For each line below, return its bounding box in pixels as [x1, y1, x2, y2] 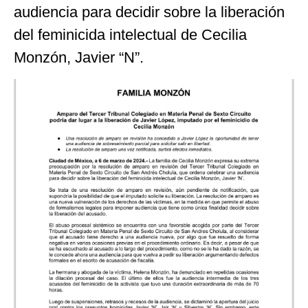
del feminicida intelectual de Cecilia [14, 26, 247, 44]
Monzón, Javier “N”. [14, 49, 144, 67]
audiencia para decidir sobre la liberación [14, 3, 285, 21]
